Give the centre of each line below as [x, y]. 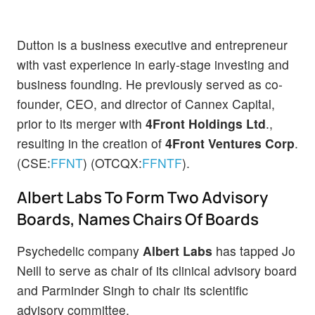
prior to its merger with [81, 123]
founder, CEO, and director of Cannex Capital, [146, 103]
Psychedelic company [80, 251]
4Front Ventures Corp [230, 143]
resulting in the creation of [91, 143]
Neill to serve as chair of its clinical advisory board [157, 271]
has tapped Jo [254, 251]
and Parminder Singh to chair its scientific [133, 290]
